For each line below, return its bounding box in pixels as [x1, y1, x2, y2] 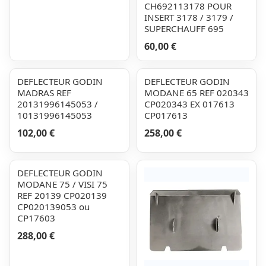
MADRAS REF [17, 87, 71, 99]
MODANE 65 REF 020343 [144, 87, 249, 99]
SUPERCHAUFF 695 [144, 23, 224, 34]
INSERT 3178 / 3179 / [144, 11, 233, 23]
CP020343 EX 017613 [144, 98, 235, 110]
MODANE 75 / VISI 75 [17, 178, 107, 190]
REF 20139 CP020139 [17, 189, 107, 201]
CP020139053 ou [17, 201, 90, 213]
